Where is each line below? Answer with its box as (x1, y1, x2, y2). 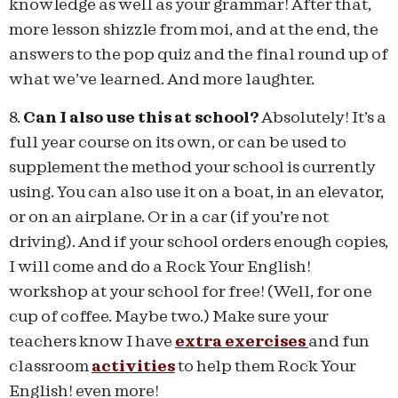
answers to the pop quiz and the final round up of (9, 47, 388, 63)
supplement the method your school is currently (9, 159, 376, 175)
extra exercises (175, 333, 308, 349)
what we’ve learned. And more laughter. (9, 72, 314, 88)
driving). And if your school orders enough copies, (9, 234, 388, 250)
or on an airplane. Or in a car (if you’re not (9, 209, 329, 225)
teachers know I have (9, 333, 175, 349)
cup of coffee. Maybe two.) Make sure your (9, 308, 329, 324)
